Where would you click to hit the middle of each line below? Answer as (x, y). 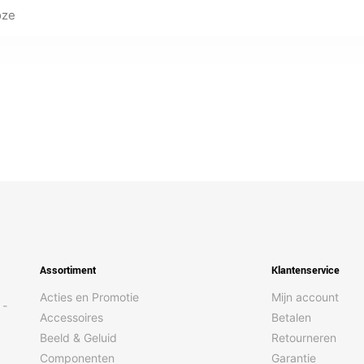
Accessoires (71, 317)
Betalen (291, 317)
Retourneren (304, 337)
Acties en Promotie (89, 297)
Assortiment (68, 270)
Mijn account (305, 297)
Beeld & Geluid (78, 337)
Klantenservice (305, 270)
